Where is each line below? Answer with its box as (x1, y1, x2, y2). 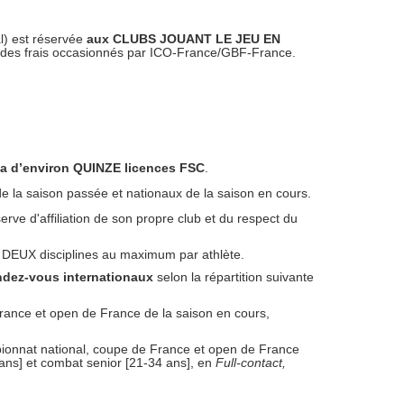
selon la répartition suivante (153, 270, 314, 284)
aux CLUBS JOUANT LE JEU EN (87, 32, 280, 46)
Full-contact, (216, 355, 286, 370)
